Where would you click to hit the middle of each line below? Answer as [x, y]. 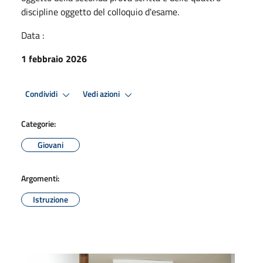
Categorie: [38, 123]
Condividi [42, 94]
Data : [33, 35]
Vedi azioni [102, 94]
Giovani [50, 144]
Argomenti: [40, 178]
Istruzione [50, 199]
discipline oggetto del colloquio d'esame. [100, 11]
